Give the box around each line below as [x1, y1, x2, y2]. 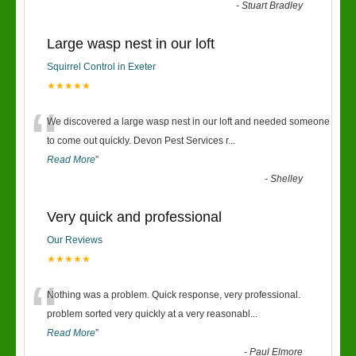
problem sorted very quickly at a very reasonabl [47, 308, 250, 319]
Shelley [270, 173, 304, 184]
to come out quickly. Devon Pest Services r [47, 135, 228, 146]
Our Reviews [47, 234, 103, 246]
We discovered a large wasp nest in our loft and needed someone [47, 116, 330, 127]
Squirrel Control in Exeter [47, 61, 156, 72]
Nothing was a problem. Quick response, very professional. [47, 289, 300, 300]
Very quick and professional [47, 209, 222, 225]
